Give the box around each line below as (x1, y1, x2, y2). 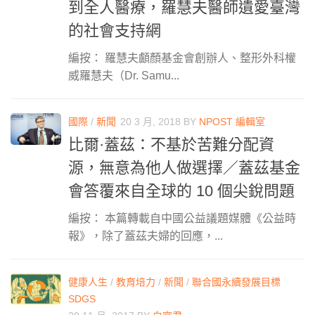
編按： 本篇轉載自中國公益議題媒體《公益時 (68, 212, 296, 224)
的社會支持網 (68, 21, 161, 39)
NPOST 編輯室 (199, 115, 265, 127)
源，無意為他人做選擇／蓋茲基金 (68, 158, 300, 176)
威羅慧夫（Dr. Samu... (68, 69, 179, 82)
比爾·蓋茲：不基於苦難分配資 (68, 135, 274, 153)
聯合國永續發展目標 (192, 276, 281, 288)
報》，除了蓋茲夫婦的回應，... (68, 229, 223, 242)
